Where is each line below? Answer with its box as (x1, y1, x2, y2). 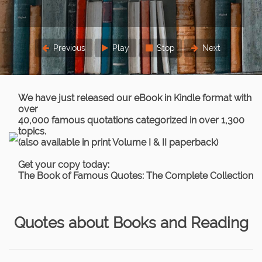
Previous (50, 43, 85, 53)
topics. (18, 126, 46, 137)
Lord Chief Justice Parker (74, 34, 198, 46)
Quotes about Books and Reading (13, 214, 249, 232)
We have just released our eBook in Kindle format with (18, 92, 251, 104)
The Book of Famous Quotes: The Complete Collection (18, 170, 253, 182)
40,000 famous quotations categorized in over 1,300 (18, 115, 244, 126)
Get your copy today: (18, 159, 109, 171)
